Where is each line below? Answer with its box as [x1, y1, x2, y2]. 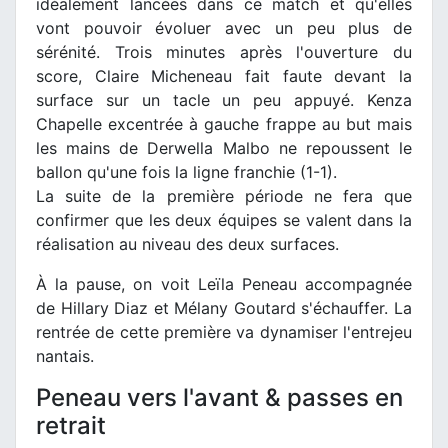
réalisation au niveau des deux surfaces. [36, 233, 339, 254]
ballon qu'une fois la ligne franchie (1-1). [36, 161, 337, 182]
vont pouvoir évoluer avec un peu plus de [36, 17, 412, 38]
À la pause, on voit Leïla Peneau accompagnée [36, 273, 412, 294]
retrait [36, 410, 106, 440]
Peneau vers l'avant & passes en [36, 382, 403, 412]
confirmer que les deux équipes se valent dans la [36, 209, 412, 230]
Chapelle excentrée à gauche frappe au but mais [36, 113, 412, 134]
